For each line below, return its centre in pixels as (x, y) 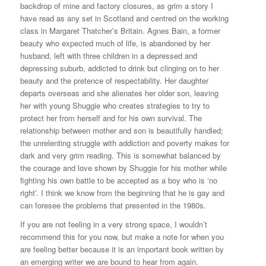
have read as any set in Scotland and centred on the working (124, 18)
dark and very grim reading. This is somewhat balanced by (120, 155)
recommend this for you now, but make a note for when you (122, 236)
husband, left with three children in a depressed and (108, 55)
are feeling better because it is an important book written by (122, 249)
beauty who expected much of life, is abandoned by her (115, 43)
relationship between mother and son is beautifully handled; (121, 130)
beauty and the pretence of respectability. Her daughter (114, 80)
